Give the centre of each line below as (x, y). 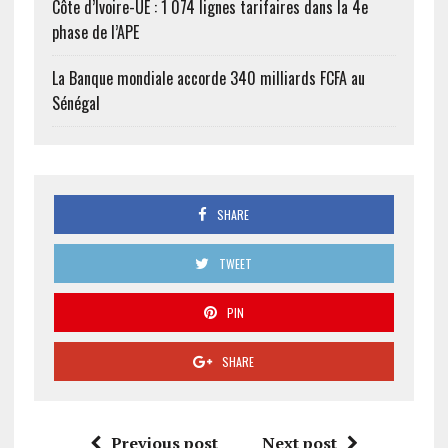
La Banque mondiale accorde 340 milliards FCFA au (208, 78)
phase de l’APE (95, 32)
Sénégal (75, 103)
